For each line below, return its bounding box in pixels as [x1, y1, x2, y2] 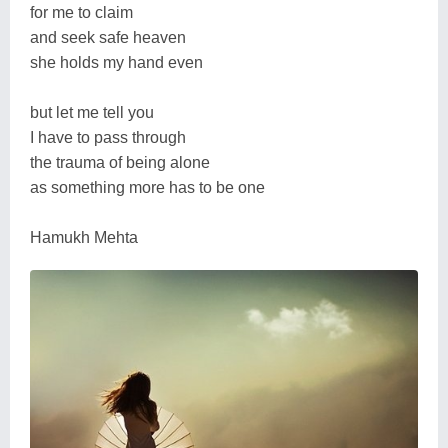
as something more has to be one [30, 178, 265, 196]
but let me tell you [30, 103, 154, 121]
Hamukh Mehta [30, 228, 138, 246]
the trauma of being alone [30, 153, 210, 171]
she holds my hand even [30, 53, 203, 71]
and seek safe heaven [30, 28, 186, 46]
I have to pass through [30, 128, 186, 146]
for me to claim [30, 3, 133, 21]
